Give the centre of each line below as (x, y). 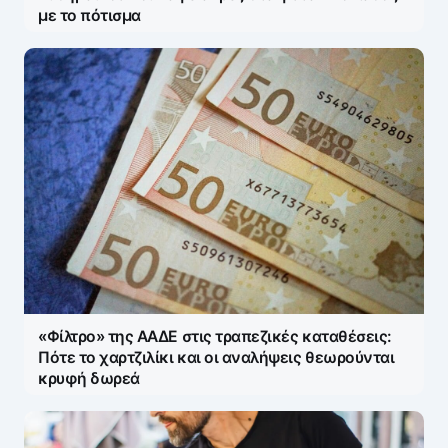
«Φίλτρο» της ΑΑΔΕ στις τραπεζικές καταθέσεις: (215, 337)
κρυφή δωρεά (89, 379)
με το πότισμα (89, 16)
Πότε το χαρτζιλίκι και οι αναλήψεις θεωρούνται (216, 358)
